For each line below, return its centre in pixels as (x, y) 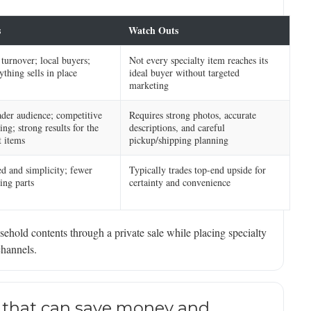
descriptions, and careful (177, 128)
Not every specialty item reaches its (199, 60)
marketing (149, 85)
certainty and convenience (180, 183)
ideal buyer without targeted (184, 73)
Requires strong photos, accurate (193, 115)
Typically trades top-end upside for (197, 170)
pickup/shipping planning (179, 140)
